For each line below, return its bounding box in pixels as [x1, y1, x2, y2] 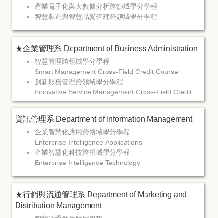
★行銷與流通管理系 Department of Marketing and [15, 189, 187, 199]
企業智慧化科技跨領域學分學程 [35, 148, 130, 156]
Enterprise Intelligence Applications [35, 138, 143, 146]
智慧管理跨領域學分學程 [35, 57, 110, 65]
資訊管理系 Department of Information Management [15, 114, 193, 123]
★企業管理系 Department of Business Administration [15, 43, 198, 53]
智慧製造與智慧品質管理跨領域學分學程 [35, 12, 158, 20]
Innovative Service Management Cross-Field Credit [35, 88, 192, 96]
